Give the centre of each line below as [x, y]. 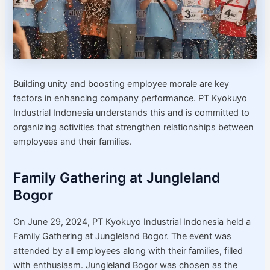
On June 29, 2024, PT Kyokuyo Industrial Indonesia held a [132, 222]
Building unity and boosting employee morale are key [121, 84]
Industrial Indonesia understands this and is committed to [132, 113]
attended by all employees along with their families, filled [128, 251]
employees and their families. [73, 142]
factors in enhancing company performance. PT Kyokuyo [130, 99]
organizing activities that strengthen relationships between [134, 127]
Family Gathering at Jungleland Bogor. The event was [123, 237]
